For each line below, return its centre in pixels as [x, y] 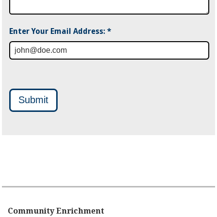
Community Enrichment [56, 211]
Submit [34, 100]
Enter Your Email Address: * [61, 31]
